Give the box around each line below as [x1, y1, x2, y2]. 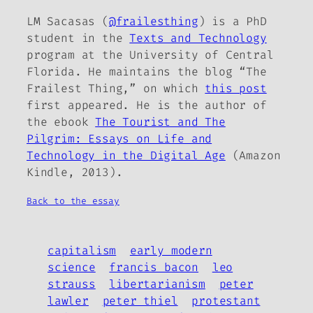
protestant [191, 293, 261, 308]
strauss [48, 276, 96, 291]
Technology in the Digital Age [27, 148, 226, 163]
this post [205, 81, 267, 96]
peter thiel [102, 293, 178, 308]
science [48, 259, 96, 275]
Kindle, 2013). [27, 165, 123, 180]
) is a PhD [198, 14, 267, 29]
